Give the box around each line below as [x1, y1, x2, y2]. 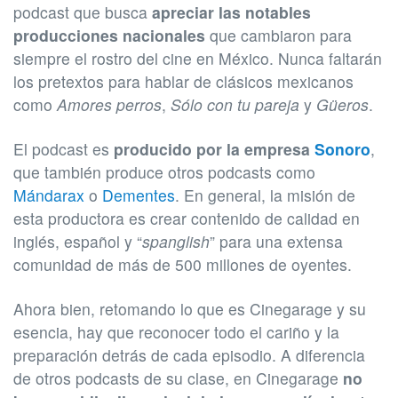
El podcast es [13, 137, 114, 160]
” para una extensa [210, 229, 343, 252]
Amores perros [57, 92, 162, 115]
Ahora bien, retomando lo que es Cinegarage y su [13, 297, 366, 320]
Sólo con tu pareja [171, 92, 304, 115]
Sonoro [314, 137, 370, 160]
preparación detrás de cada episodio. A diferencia [13, 343, 365, 366]
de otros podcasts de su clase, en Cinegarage [13, 366, 343, 389]
